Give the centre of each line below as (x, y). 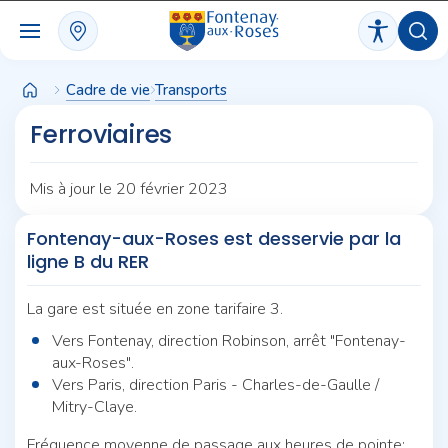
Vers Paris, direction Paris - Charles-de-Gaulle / (215, 384)
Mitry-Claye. (94, 406)
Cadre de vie (108, 90)
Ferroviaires (101, 134)
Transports (191, 90)
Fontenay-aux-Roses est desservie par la (214, 238)
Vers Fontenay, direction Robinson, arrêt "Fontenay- (229, 340)
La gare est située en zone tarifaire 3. (155, 308)
